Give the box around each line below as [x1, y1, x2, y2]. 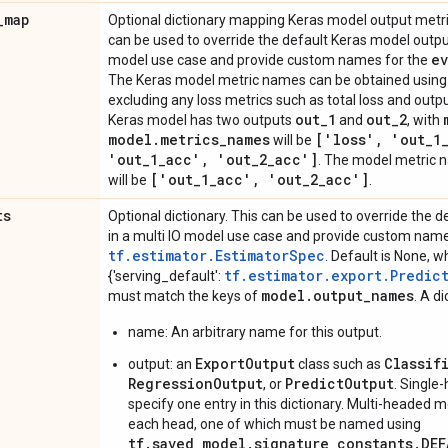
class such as [295, 356, 384, 372]
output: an [128, 356, 195, 372]
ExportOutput [195, 354, 295, 373]
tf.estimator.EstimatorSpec [108, 246, 325, 265]
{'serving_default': [108, 268, 224, 284]
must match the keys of [108, 288, 261, 304]
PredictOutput [285, 374, 394, 393]
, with [407, 112, 443, 128]
